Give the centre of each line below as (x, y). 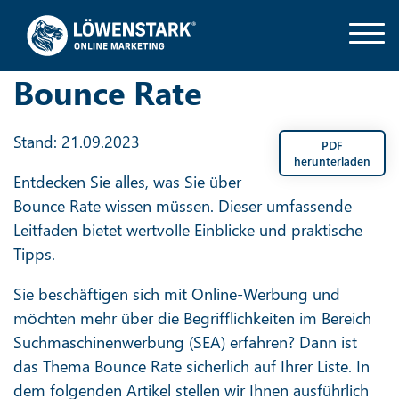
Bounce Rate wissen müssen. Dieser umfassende (183, 206)
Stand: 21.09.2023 (77, 142)
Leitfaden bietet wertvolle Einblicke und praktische (188, 230)
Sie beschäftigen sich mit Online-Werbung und (177, 294)
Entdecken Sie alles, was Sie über (127, 182)
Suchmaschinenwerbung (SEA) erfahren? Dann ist (185, 342)
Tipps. (34, 254)
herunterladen (332, 161)
